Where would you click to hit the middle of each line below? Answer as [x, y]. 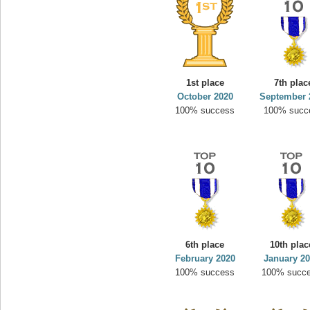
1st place [205, 83]
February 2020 [205, 258]
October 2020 [205, 97]
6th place [205, 245]
